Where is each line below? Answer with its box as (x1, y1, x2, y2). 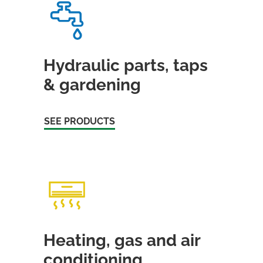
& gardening (43, 75, 141, 95)
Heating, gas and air (43, 230, 201, 250)
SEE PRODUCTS (44, 115, 116, 127)
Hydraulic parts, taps (43, 55, 208, 75)
